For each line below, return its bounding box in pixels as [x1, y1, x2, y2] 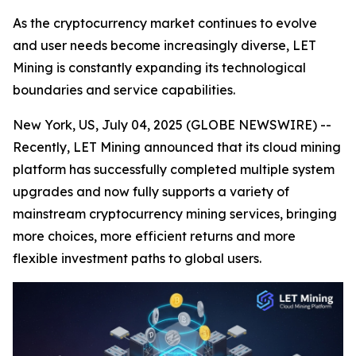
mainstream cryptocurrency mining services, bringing [13, 206, 337, 222]
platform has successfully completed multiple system [13, 161, 335, 177]
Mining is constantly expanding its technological [13, 60, 306, 75]
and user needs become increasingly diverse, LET [13, 37, 316, 53]
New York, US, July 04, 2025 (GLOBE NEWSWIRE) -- [13, 117, 331, 133]
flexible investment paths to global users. [13, 250, 261, 266]
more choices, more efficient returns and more [13, 228, 296, 244]
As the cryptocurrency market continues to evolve [13, 15, 317, 31]
